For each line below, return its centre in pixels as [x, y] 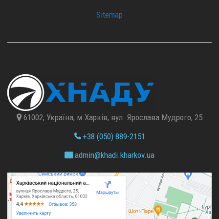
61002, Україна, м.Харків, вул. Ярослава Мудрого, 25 [112, 118]
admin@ [87, 155]
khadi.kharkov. [124, 155]
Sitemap [109, 15]
